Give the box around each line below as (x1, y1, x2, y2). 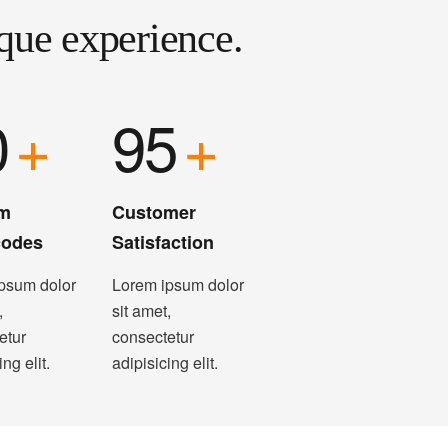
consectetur (112, 325, 194, 348)
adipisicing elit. (112, 351, 218, 374)
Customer (112, 199, 196, 225)
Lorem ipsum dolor (112, 273, 244, 296)
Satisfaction (112, 229, 214, 255)
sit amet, (112, 299, 171, 322)
